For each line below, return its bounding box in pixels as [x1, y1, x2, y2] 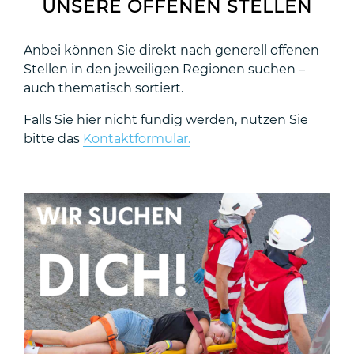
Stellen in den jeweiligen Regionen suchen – [24, 62, 305, 77]
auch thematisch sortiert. [24, 81, 183, 96]
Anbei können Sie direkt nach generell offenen [24, 43, 319, 58]
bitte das [24, 131, 83, 146]
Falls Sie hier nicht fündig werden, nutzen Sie [24, 112, 308, 127]
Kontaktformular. [83, 131, 190, 146]
